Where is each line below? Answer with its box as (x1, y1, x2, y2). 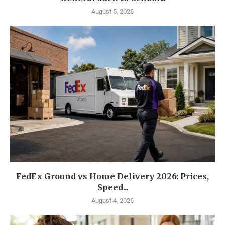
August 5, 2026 (91, 8, 134, 16)
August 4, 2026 (91, 197, 134, 205)
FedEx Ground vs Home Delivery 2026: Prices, (16, 171, 209, 182)
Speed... (97, 182, 128, 193)
